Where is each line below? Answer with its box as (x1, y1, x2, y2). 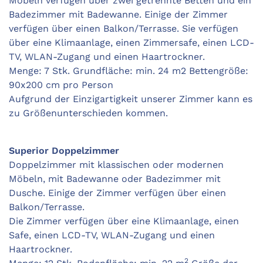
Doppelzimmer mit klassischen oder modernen (9, 159, 224, 171)
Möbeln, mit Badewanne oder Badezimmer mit (9, 173, 221, 185)
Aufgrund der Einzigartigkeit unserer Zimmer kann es (9, 93, 252, 105)
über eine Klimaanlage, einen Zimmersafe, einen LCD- (9, 37, 254, 49)
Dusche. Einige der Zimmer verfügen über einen (9, 187, 226, 199)
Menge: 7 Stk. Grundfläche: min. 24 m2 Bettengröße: (9, 65, 248, 77)
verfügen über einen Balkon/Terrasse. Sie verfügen (9, 23, 238, 35)
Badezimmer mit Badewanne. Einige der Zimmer (9, 9, 228, 21)
